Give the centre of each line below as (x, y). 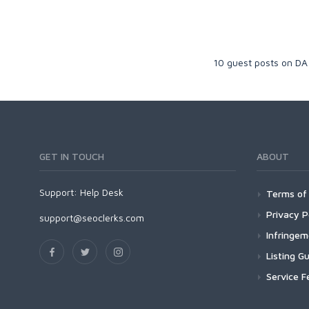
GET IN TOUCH (72, 157)
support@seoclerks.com (92, 218)
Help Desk (102, 192)
